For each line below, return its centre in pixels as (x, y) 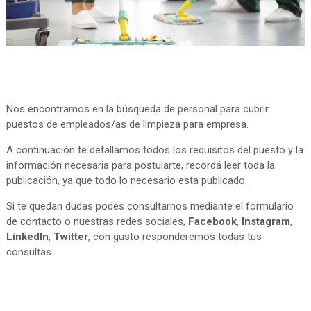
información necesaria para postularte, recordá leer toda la (140, 166)
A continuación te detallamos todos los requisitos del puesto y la (154, 150)
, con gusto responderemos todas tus (175, 237)
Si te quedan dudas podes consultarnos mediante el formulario (150, 207)
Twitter (70, 237)
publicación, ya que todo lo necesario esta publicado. (126, 181)
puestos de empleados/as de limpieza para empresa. (127, 125)
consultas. (30, 252)
